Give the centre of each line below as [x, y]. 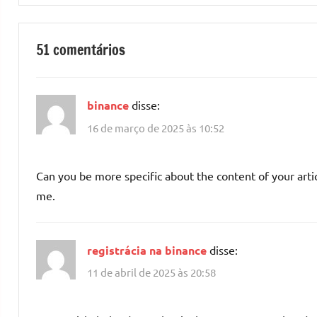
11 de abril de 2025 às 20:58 [151, 272]
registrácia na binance [147, 250]
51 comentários [81, 50]
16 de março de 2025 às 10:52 [156, 127]
